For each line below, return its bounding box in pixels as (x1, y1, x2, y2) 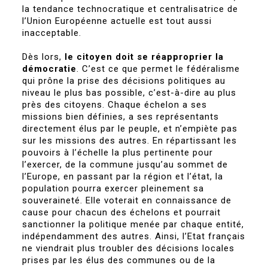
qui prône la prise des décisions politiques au (22, 75, 226, 86)
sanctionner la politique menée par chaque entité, (22, 219, 245, 230)
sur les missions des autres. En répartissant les (22, 135, 237, 146)
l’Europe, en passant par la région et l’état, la (22, 171, 224, 182)
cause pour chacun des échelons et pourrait (22, 207, 221, 218)
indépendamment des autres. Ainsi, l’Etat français (22, 231, 246, 242)
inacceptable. (22, 28, 82, 38)
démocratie (22, 63, 77, 74)
